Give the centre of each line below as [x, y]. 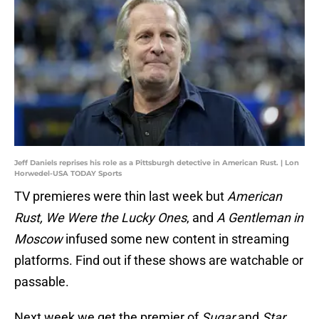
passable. [42, 282]
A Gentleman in [260, 218]
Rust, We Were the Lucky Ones [100, 218]
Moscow [40, 239]
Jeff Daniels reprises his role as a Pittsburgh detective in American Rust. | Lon [157, 163]
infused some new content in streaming [177, 239]
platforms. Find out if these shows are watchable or [159, 261]
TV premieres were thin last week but [121, 197]
